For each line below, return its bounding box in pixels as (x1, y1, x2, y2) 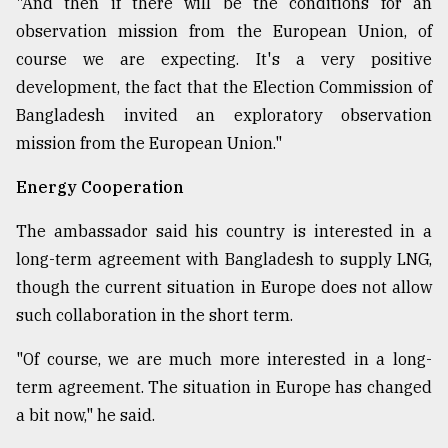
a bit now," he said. (16, 405, 155, 426)
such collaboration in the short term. (16, 305, 293, 326)
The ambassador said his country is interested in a (16, 221, 432, 242)
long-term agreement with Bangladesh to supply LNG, (16, 249, 432, 270)
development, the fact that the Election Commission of (16, 77, 432, 98)
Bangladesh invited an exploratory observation (16, 105, 432, 126)
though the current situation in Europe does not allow (16, 277, 432, 298)
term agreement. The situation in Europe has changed (16, 377, 432, 398)
